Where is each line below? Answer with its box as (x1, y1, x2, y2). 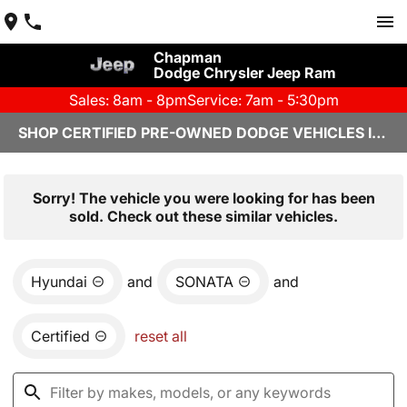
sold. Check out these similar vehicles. (69, 207, 338, 225)
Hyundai (31, 273, 87, 291)
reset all (134, 327, 187, 345)
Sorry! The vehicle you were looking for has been (32, 189, 375, 207)
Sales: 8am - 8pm (68, 91, 187, 109)
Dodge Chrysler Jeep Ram (153, 64, 336, 82)
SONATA (175, 273, 233, 291)
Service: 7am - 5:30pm (186, 91, 339, 109)
